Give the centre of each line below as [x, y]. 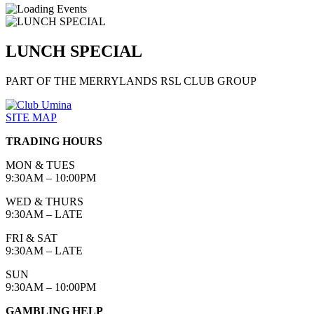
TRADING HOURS [54, 141]
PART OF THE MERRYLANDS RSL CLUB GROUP [131, 81]
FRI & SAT [32, 238]
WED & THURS [45, 201]
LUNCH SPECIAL [74, 51]
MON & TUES [40, 165]
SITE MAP [31, 117]
